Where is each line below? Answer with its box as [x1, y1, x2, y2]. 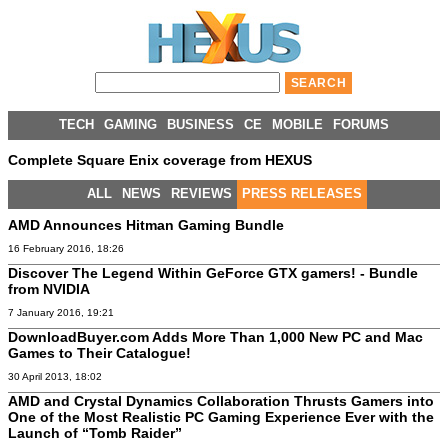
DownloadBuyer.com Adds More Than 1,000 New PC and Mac [8, 328, 423, 345]
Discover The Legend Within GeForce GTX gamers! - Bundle [8, 264, 418, 281]
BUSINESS [167, 117, 234, 132]
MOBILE [272, 117, 323, 132]
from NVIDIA [8, 280, 90, 297]
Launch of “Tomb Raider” [8, 424, 182, 441]
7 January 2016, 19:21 [8, 306, 114, 318]
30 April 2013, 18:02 [8, 370, 102, 382]
